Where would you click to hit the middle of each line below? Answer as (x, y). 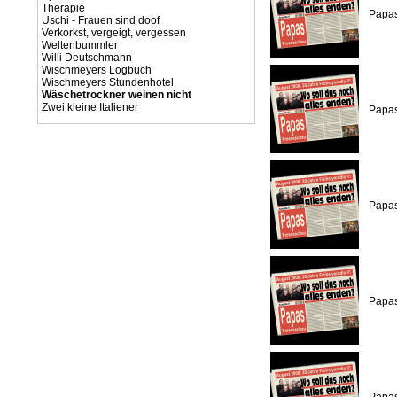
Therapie (63, 8)
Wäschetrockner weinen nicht (117, 95)
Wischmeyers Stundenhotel (108, 82)
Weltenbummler (80, 45)
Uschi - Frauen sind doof (101, 20)
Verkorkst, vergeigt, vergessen (114, 33)
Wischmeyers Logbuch (97, 70)
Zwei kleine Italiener (90, 107)
